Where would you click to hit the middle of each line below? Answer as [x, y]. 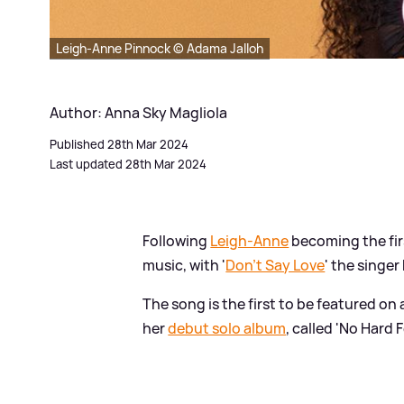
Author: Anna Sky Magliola [138, 112]
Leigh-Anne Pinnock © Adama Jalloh [160, 48]
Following [177, 240]
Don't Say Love [275, 265]
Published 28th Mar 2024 [119, 144]
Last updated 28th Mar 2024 [128, 164]
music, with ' [184, 265]
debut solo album [227, 328]
